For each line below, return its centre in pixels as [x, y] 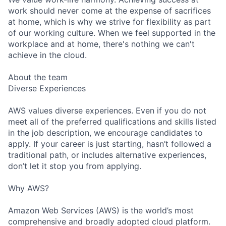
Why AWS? [29, 188]
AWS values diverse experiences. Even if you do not [107, 110]
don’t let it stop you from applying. [75, 166]
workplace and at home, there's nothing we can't [101, 44]
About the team [38, 77]
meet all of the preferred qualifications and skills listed [112, 121]
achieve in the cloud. [47, 55]
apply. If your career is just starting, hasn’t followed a [110, 144]
